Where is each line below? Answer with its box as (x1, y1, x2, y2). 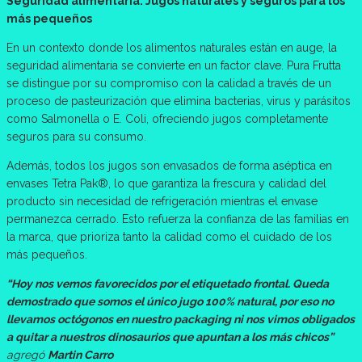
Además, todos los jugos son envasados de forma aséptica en (6, 159, 332, 173)
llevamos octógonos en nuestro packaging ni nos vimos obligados (6, 313, 355, 326)
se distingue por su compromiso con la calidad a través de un (6, 77, 331, 90)
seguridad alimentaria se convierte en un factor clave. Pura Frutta (6, 59, 341, 73)
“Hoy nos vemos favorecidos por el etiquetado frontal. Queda (6, 277, 329, 291)
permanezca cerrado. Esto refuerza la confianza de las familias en (6, 213, 349, 226)
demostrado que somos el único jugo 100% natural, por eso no (6, 295, 334, 309)
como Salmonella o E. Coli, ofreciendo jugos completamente (6, 112, 328, 126)
